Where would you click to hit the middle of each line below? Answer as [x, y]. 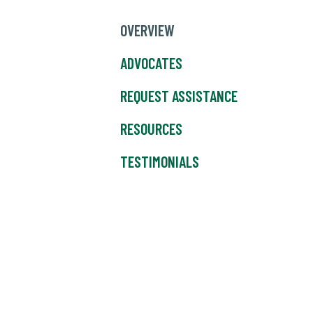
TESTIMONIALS [160, 162]
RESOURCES [151, 129]
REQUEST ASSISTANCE [179, 96]
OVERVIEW [147, 30]
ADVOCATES [151, 63]
